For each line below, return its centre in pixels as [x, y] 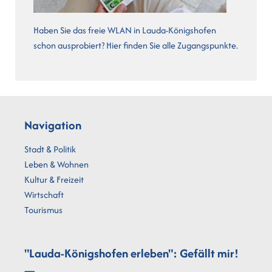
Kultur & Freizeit [54, 180]
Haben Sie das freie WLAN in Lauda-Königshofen [125, 30]
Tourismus [43, 210]
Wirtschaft [44, 195]
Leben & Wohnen [56, 165]
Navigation [53, 125]
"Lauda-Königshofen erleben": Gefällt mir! [131, 253]
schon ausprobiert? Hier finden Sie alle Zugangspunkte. [136, 45]
